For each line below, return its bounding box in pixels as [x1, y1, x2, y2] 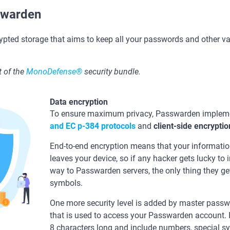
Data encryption [50, 97, 108, 107]
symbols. [50, 178, 83, 188]
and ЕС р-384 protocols [50, 121, 136, 131]
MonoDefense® [26, 67, 82, 76]
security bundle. [82, 67, 141, 76]
